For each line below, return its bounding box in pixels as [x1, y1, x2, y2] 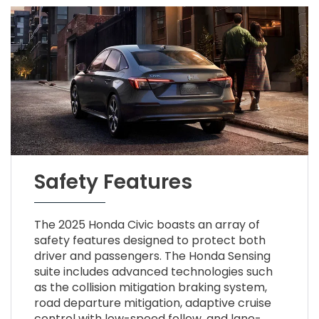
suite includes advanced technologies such [33, 263, 273, 281]
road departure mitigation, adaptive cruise [33, 295, 271, 312]
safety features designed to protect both [33, 232, 266, 249]
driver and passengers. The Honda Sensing [33, 248, 271, 265]
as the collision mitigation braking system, [33, 279, 267, 296]
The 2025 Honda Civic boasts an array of [33, 216, 260, 234]
